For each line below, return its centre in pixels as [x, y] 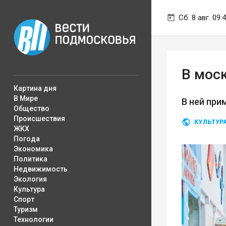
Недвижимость [41, 169]
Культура [29, 189]
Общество [32, 108]
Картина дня [35, 88]
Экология [30, 179]
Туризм [26, 209]
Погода [27, 139]
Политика [31, 159]
